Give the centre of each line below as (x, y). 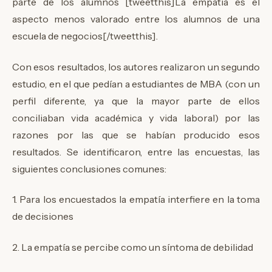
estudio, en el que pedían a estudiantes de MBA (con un (136, 83)
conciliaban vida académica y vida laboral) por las (136, 117)
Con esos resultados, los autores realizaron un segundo (136, 66)
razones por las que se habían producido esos (136, 134)
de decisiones (43, 216)
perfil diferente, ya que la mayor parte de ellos (136, 100)
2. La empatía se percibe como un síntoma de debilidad (133, 247)
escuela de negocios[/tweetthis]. (85, 36)
